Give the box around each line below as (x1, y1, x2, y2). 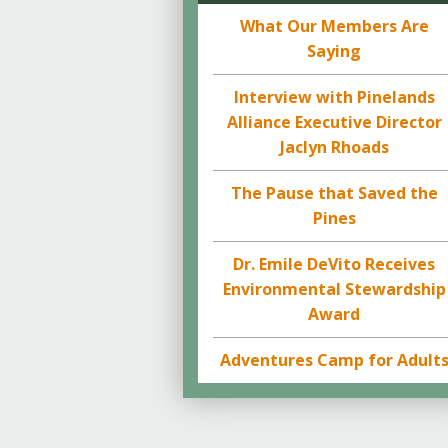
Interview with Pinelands (233, 86, 435, 108)
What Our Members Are (239, 15, 429, 37)
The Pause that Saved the (230, 182, 438, 204)
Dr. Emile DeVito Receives (233, 253, 436, 275)
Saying (307, 40, 362, 62)
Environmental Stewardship (222, 278, 446, 300)
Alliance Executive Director (226, 111, 442, 133)
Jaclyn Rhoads (279, 136, 389, 158)
